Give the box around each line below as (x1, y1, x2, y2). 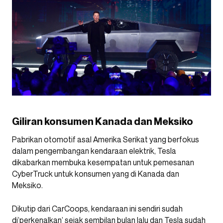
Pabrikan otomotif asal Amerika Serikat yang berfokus (12, 134, 199, 145)
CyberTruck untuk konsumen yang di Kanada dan (12, 169, 179, 179)
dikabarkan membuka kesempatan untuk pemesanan (12, 157, 194, 168)
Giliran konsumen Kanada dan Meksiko (12, 115, 193, 128)
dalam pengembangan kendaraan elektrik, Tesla (12, 146, 176, 156)
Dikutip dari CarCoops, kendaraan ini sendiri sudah (12, 204, 183, 214)
